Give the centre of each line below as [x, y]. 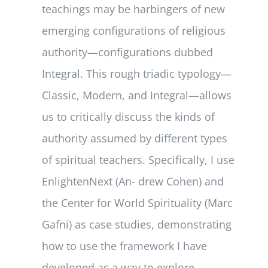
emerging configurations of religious [134, 30]
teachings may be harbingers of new [134, 9]
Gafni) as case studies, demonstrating [137, 224]
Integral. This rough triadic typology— [137, 73]
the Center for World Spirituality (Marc [138, 202]
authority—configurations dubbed [128, 52]
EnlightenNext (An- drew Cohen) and [133, 181]
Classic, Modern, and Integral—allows [137, 95]
